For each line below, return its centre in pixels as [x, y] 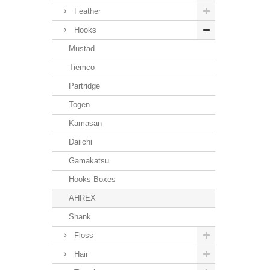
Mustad [82, 48]
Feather [86, 11]
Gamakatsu [89, 160]
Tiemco [82, 67]
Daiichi [80, 142]
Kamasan [85, 123]
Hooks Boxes [92, 179]
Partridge [84, 86]
